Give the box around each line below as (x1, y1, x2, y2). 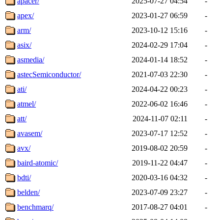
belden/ (17, 188, 40, 196)
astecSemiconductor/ (17, 70, 81, 79)
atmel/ (17, 99, 36, 108)
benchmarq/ (17, 202, 54, 211)
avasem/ (17, 129, 42, 137)
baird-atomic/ (17, 158, 58, 167)
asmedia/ (17, 55, 44, 64)
